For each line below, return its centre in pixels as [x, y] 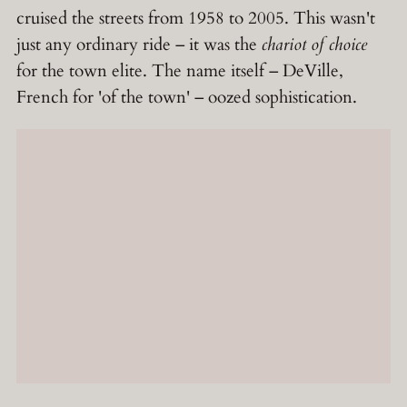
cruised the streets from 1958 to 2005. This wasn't [196, 19]
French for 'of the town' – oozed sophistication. [187, 98]
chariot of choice [314, 45]
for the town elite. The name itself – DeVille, [180, 71]
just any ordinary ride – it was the [139, 45]
